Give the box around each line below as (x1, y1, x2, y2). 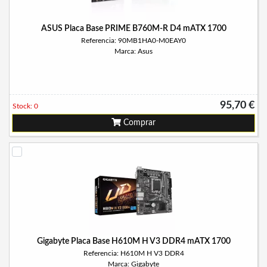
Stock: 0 (13, 103, 38, 110)
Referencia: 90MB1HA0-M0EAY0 (81, 37, 186, 44)
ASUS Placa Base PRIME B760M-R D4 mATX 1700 (41, 24, 226, 33)
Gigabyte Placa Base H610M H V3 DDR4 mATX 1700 (36, 237, 231, 246)
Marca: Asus (114, 48, 153, 55)
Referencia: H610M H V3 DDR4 (83, 250, 184, 257)
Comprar (121, 119, 156, 127)
